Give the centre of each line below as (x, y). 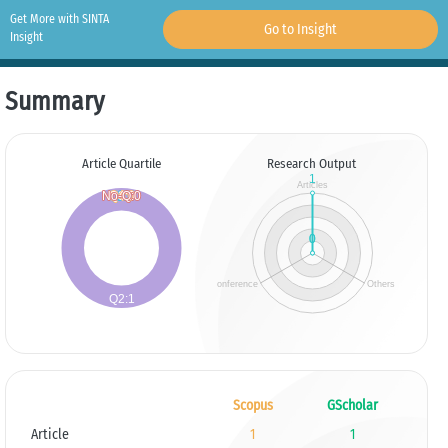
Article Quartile (121, 163)
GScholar (352, 405)
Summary (54, 101)
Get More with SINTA (59, 19)
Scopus (252, 405)
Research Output (312, 163)
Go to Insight (300, 29)
